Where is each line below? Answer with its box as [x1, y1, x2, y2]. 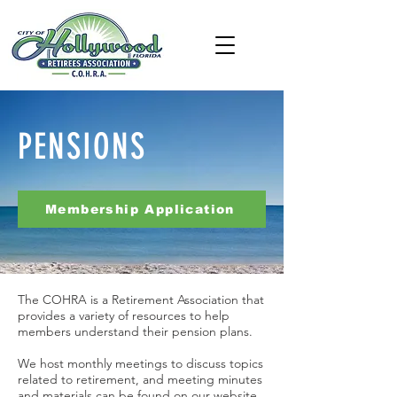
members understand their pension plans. [18, 323, 253, 339]
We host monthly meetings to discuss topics [18, 355, 263, 371]
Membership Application [45, 202, 235, 216]
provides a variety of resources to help [18, 307, 230, 323]
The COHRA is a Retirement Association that [18, 292, 264, 307]
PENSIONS [18, 126, 146, 167]
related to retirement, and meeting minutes [18, 371, 262, 387]
